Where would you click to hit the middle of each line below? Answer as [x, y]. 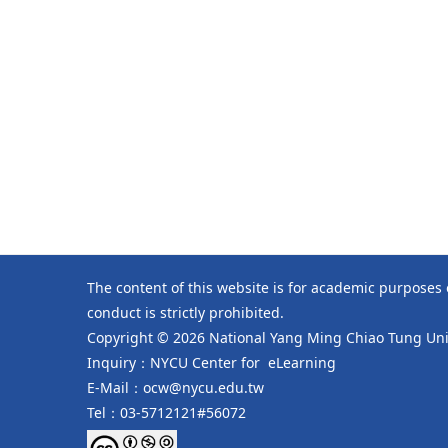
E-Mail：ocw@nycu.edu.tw [175, 387]
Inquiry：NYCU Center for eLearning [211, 362]
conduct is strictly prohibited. [185, 312]
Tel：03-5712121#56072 [166, 412]
